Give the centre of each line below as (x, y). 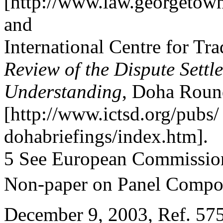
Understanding (63, 91)
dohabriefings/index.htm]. (106, 136)
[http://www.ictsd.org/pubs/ (111, 114)
